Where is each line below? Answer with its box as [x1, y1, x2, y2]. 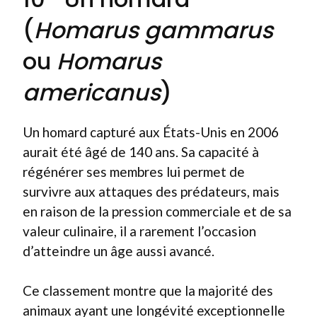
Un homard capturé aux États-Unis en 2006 [23, 123, 279, 140]
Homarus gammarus [34, 13, 273, 46]
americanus [23, 76, 161, 108]
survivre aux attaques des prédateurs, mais [23, 183, 279, 200]
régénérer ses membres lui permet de [23, 163, 245, 180]
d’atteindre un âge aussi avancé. [23, 242, 214, 259]
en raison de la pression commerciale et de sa [23, 202, 292, 219]
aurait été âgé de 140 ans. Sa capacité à [23, 143, 259, 160]
